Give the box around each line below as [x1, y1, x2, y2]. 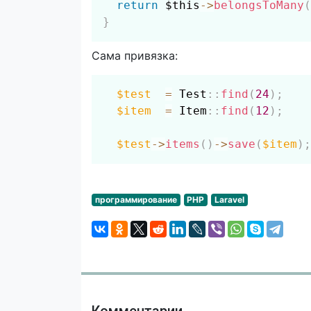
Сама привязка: [92, 49, 181, 62]
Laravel [214, 194, 244, 205]
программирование [94, 194, 177, 205]
